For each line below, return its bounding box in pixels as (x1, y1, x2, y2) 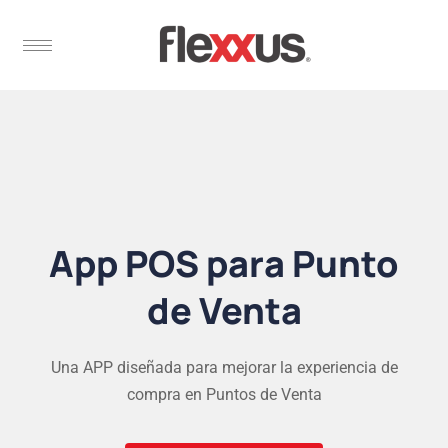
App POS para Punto (49, 239, 399, 288)
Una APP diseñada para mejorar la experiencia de (50, 358, 398, 377)
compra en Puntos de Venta (126, 385, 322, 404)
